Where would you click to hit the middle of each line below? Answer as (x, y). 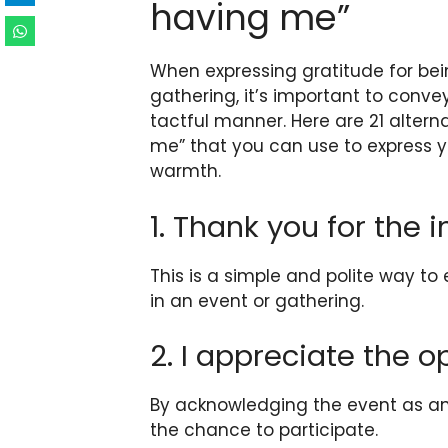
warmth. (185, 171)
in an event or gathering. (257, 300)
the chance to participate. (264, 430)
